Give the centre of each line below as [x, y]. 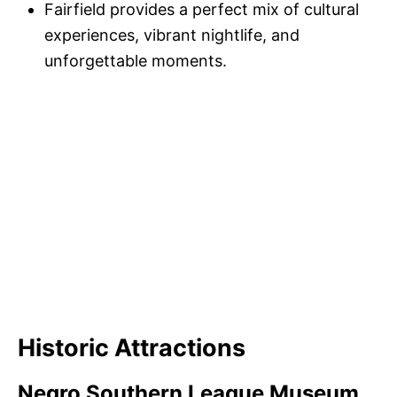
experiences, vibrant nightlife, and [172, 35]
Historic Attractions [132, 348]
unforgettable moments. [136, 61]
